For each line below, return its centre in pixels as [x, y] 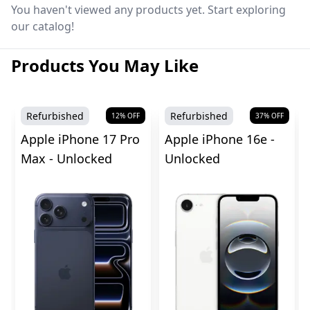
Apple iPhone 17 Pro [80, 139]
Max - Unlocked [66, 159]
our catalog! [43, 27]
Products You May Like [105, 66]
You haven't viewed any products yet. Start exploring [148, 10]
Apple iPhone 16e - [220, 139]
